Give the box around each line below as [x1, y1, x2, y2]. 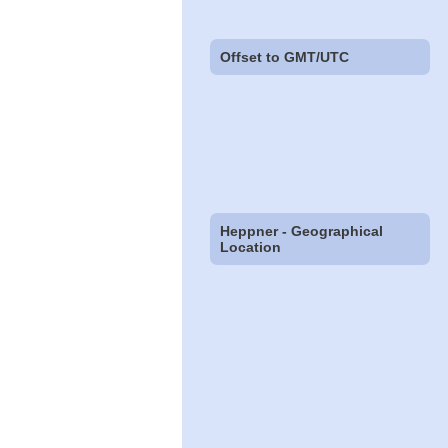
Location [220, 239, 282, 256]
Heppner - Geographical [220, 223, 384, 240]
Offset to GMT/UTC [220, 48, 350, 65]
